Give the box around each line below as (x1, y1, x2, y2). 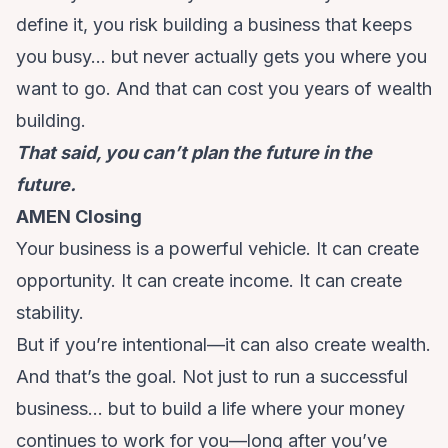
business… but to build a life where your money (16, 398, 405, 420)
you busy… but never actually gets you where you (16, 46, 427, 68)
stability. (16, 302, 84, 324)
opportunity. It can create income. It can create (16, 270, 402, 292)
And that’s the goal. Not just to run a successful (16, 366, 408, 388)
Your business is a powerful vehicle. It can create (16, 238, 419, 260)
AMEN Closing (16, 206, 142, 228)
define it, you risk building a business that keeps (16, 14, 412, 36)
